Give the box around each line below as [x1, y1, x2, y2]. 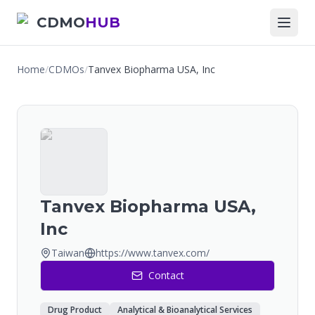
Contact [148, 269, 184, 282]
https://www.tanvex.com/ [96, 246, 210, 259]
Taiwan [51, 246, 84, 259]
